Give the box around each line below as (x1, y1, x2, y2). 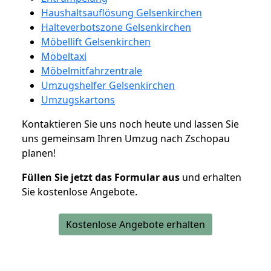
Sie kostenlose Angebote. (22, 184, 137, 198)
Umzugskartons (41, 93, 115, 106)
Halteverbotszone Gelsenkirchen (41, 20, 191, 34)
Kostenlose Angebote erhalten (66, 217, 205, 231)
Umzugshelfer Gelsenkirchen (41, 78, 175, 92)
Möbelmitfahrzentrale (41, 64, 142, 77)
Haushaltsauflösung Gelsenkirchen (41, 5, 202, 19)
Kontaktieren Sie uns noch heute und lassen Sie (22, 117, 239, 131)
